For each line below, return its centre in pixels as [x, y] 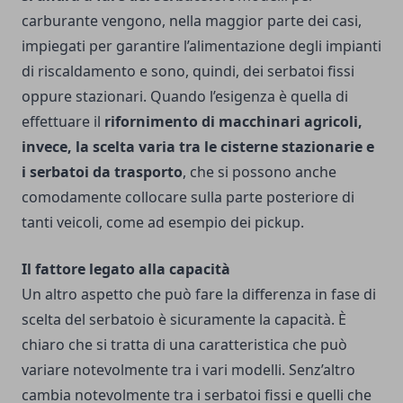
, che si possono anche [260, 171]
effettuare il [63, 121]
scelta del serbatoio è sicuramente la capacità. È [184, 319]
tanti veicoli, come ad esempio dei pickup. [163, 222]
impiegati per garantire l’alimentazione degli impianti [201, 45]
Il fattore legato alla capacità [126, 269]
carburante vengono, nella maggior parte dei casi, [192, 20]
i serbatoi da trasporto [102, 171]
